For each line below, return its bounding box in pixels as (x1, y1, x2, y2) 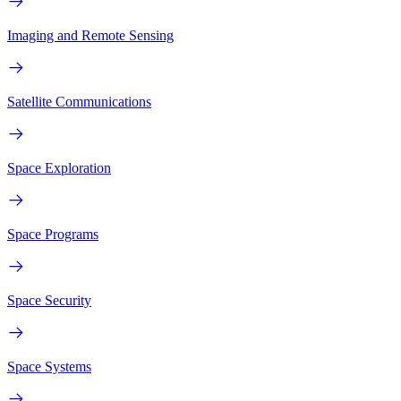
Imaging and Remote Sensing (7, 28, 174, 44)
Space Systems (7, 359, 91, 375)
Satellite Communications (7, 94, 151, 110)
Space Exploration (7, 160, 111, 176)
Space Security (7, 293, 91, 309)
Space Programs (7, 226, 98, 243)
